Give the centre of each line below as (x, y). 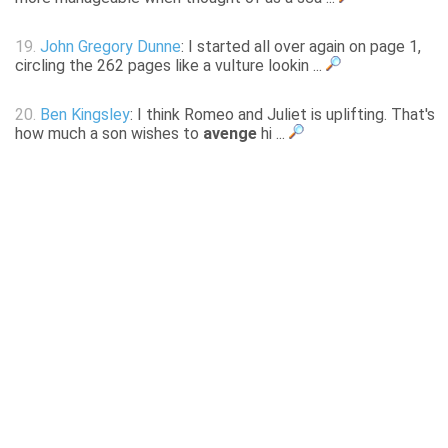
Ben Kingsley (85, 115)
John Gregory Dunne (110, 47)
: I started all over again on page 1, (301, 47)
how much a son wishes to (109, 134)
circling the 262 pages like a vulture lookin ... (170, 66)
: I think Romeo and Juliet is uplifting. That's (282, 115)
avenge (230, 134)
